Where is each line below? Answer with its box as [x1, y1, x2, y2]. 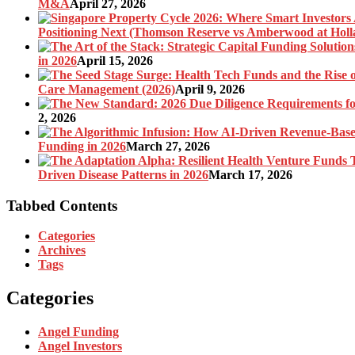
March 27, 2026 [126, 139, 210, 153]
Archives [38, 243, 86, 258]
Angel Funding [38, 325, 119, 339]
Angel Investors [38, 339, 122, 353]
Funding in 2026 [38, 139, 126, 153]
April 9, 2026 [175, 82, 245, 96]
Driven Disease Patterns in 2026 [38, 167, 208, 181]
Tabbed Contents [6, 197, 117, 214]
